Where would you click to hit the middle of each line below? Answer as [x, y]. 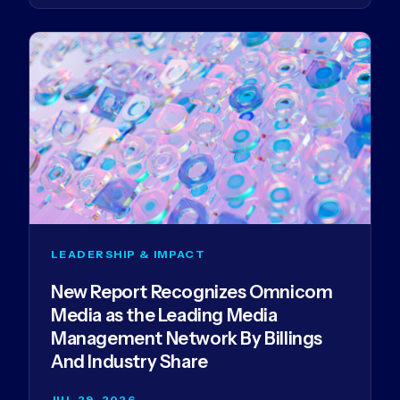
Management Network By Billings [187, 338]
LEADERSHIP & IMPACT [129, 254]
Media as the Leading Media [164, 315]
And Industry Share [129, 361]
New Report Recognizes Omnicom [192, 292]
